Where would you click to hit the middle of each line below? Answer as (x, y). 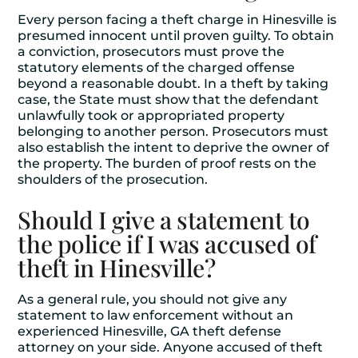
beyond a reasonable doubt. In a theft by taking (173, 84)
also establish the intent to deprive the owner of (174, 147)
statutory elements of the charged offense (157, 68)
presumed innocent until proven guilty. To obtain (176, 36)
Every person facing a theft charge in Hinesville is (177, 20)
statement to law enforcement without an (156, 315)
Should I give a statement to (164, 220)
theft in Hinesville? (117, 268)
